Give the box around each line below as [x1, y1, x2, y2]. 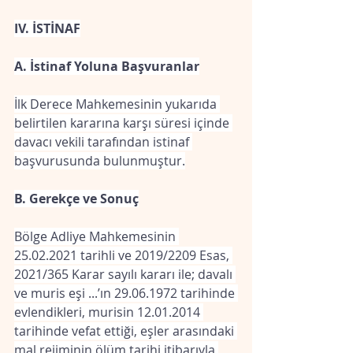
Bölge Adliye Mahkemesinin [14, 228, 179, 245]
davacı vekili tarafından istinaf [14, 133, 192, 150]
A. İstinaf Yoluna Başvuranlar [14, 58, 199, 75]
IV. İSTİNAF [14, 20, 80, 37]
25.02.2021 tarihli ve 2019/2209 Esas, [14, 247, 232, 264]
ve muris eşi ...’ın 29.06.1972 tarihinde [14, 284, 238, 302]
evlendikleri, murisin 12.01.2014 [14, 303, 203, 321]
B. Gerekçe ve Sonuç [14, 190, 139, 207]
